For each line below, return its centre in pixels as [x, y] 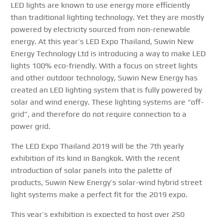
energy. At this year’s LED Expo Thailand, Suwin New [102, 42]
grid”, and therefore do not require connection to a [99, 114]
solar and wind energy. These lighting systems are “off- [108, 102]
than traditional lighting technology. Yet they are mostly [108, 17]
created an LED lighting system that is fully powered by [107, 90]
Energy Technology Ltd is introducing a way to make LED [108, 54]
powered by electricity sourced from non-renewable [101, 30]
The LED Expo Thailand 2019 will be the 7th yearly [97, 146]
